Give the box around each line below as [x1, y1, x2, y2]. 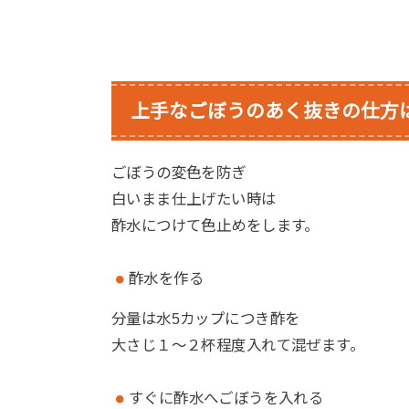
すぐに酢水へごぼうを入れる [128, 389, 324, 406]
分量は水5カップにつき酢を [111, 310, 300, 328]
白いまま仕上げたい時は [111, 190, 277, 207]
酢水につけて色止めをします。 [111, 216, 320, 234]
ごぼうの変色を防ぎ [111, 163, 246, 181]
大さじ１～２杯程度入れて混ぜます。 [111, 337, 365, 354]
